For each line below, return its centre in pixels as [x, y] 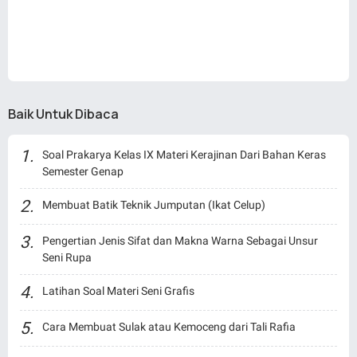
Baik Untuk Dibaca [63, 114]
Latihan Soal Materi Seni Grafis [118, 290]
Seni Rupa [67, 257]
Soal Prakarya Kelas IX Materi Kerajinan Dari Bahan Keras [184, 154]
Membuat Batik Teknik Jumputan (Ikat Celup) [154, 204]
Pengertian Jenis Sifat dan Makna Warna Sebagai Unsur [180, 240]
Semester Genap [83, 171]
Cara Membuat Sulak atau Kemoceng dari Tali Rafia [169, 326]
